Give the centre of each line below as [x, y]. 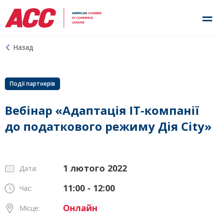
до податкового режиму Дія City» [108, 126]
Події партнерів [32, 84]
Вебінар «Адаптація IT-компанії [102, 110]
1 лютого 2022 [95, 168]
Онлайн [80, 208]
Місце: [30, 208]
